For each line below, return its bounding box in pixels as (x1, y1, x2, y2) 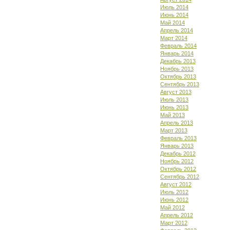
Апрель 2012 (160, 212, 193, 218)
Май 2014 (160, 20, 185, 26)
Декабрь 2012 (160, 150, 196, 157)
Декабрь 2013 (160, 58, 196, 64)
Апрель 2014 (160, 27, 193, 33)
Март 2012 (160, 220, 187, 226)
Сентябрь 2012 (160, 174, 199, 180)
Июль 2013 (160, 97, 188, 103)
